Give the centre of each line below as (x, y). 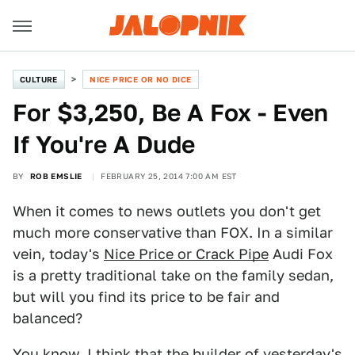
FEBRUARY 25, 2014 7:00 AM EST (169, 176)
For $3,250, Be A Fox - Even (170, 113)
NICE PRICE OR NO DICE (141, 79)
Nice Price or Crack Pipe (186, 254)
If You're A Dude (104, 144)
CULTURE (39, 79)
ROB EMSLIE (56, 176)
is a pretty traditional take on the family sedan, (173, 275)
